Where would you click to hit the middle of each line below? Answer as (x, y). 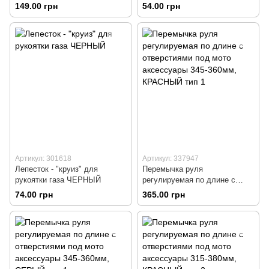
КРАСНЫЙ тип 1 (172, 212)
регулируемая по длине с (189, 180)
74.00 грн (34, 195)
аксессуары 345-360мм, (185, 201)
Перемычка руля (173, 169)
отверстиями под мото (183, 190)
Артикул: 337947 (171, 158)
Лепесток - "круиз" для (56, 169)
